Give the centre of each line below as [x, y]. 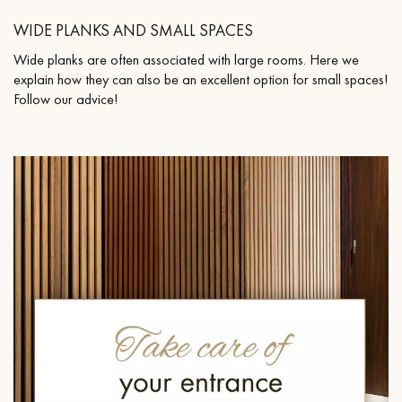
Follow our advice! [66, 100]
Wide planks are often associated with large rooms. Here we [186, 60]
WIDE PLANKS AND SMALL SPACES [133, 31]
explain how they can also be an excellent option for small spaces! [201, 80]
